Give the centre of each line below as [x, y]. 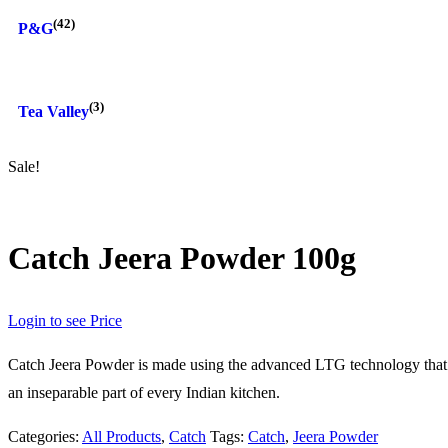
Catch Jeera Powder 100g [182, 258]
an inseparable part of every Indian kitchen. [144, 393]
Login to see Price [65, 321]
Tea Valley [53, 112]
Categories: [45, 437]
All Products [121, 437]
